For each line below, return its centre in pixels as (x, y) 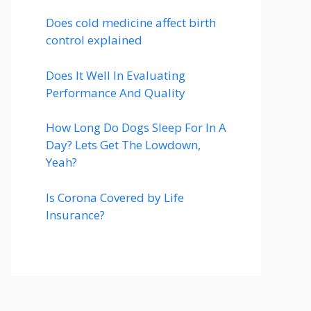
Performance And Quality (116, 92)
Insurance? (75, 215)
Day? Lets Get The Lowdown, (123, 145)
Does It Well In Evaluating (116, 75)
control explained (94, 40)
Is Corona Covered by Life (115, 197)
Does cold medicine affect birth (131, 23)
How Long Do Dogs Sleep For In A (136, 127)
